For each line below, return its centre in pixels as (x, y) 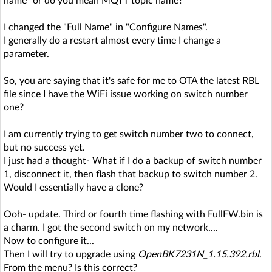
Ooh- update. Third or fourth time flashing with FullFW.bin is (133, 214)
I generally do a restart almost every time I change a (112, 40)
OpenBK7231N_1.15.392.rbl (199, 254)
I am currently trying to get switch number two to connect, (129, 134)
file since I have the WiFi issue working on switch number (126, 94)
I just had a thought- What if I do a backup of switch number (133, 161)
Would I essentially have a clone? (73, 187)
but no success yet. (44, 147)
